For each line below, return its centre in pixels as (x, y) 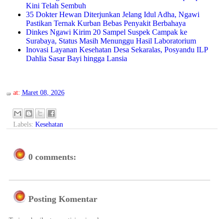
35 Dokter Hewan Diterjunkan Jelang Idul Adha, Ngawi (112, 14)
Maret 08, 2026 (43, 92)
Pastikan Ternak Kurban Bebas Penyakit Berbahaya (106, 23)
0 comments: (52, 157)
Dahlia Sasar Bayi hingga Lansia (76, 58)
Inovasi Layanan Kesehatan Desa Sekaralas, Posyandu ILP (117, 49)
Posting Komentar (63, 199)
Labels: (24, 124)
